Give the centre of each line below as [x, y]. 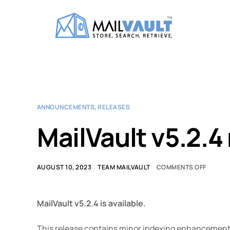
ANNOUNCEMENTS [66, 107]
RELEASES [114, 107]
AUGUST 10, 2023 [64, 167]
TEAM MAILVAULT [124, 167]
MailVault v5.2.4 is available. [91, 203]
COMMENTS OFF [181, 167]
